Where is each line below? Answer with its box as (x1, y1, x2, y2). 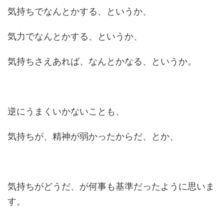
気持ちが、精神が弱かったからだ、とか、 (7, 131, 178, 141)
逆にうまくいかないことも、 (7, 106, 124, 116)
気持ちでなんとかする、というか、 (7, 6, 151, 16)
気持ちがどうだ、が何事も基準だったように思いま (7, 181, 214, 191)
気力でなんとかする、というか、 (7, 31, 142, 41)
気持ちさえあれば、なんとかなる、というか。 (7, 56, 196, 66)
